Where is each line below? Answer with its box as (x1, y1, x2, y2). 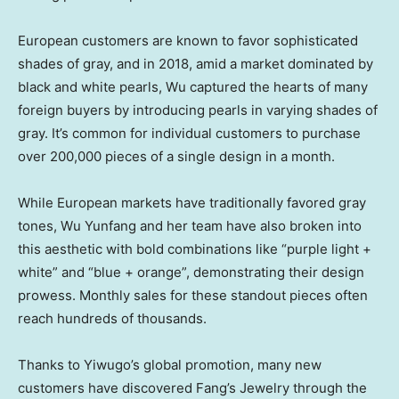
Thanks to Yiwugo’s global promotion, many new (18, 355, 322, 373)
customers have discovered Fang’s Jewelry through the (18, 379, 367, 396)
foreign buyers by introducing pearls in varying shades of (18, 101, 378, 118)
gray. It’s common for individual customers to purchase (18, 124, 361, 142)
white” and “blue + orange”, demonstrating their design (18, 263, 364, 281)
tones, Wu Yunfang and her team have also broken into (18, 216, 362, 234)
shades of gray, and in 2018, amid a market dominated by (18, 54, 373, 72)
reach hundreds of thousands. (18, 309, 207, 327)
